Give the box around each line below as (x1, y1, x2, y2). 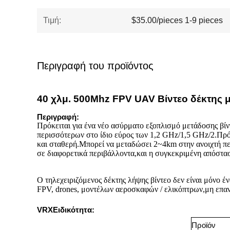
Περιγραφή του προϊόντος (37, 60, 154, 71)
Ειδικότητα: (53, 205, 94, 214)
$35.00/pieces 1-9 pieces (131, 16, 223, 25)
